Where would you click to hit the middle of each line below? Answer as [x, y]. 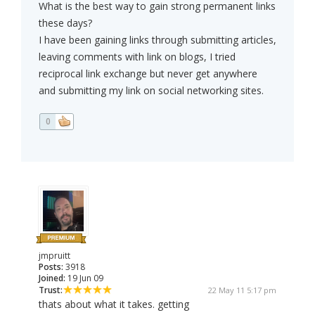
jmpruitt [54, 256]
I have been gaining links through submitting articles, [157, 40]
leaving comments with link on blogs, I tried [137, 57]
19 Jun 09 [84, 278]
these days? [65, 23]
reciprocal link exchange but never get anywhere [148, 74]
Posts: [51, 267]
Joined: [52, 278]
